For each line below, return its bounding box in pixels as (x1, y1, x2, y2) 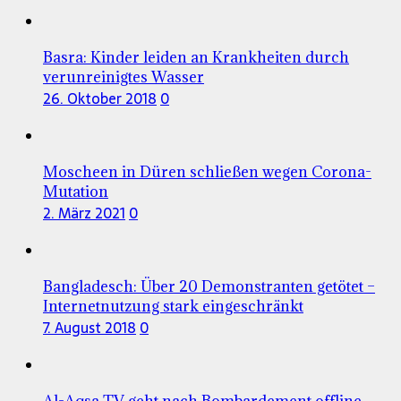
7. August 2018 (43, 315, 136, 339)
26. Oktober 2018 (43, 86, 157, 110)
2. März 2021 (43, 200, 125, 225)
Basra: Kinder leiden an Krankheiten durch (43, 47, 349, 67)
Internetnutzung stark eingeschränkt (43, 295, 303, 316)
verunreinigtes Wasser (43, 66, 204, 87)
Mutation (43, 181, 108, 201)
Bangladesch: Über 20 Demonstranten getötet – (43, 276, 375, 296)
